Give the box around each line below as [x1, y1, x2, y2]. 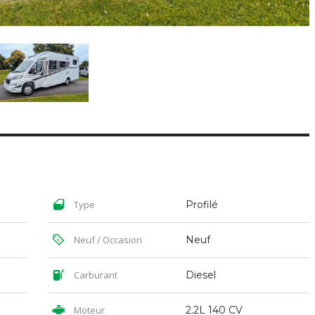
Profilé [186, 198, 218, 212]
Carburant [72, 269, 117, 282]
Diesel [186, 269, 216, 282]
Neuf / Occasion [72, 233, 142, 247]
